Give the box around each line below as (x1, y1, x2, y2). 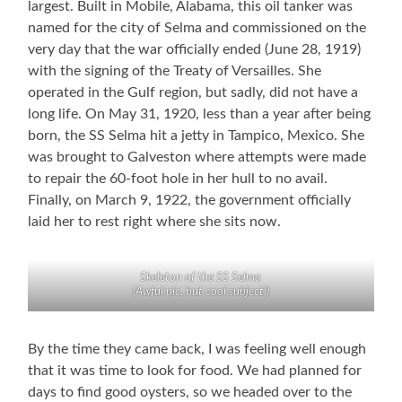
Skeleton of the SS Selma (140, 272, 262, 284)
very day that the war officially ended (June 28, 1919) (28, 42, 362, 57)
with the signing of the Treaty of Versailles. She (28, 64, 322, 79)
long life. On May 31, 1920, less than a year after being (28, 107, 371, 122)
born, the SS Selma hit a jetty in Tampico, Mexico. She (28, 128, 365, 144)
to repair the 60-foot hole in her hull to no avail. (28, 171, 328, 187)
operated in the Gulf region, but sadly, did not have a (28, 85, 359, 100)
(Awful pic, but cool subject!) (132, 286, 269, 299)
